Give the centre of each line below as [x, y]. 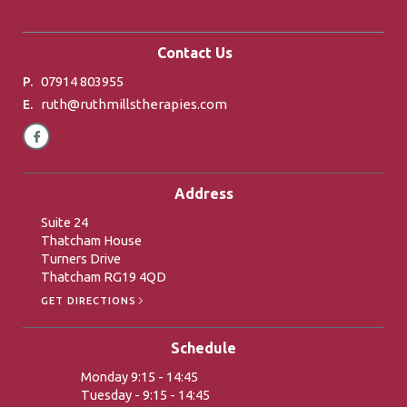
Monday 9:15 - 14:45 [139, 377]
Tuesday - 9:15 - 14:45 [145, 395]
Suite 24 [65, 222]
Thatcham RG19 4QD [104, 277]
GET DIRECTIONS [89, 301]
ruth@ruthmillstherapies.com [134, 104]
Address [203, 194]
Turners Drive [81, 258]
